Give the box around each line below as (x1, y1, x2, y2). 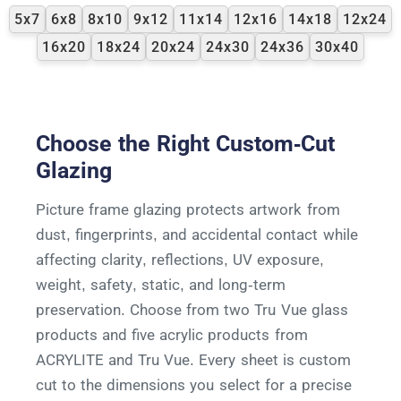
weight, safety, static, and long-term (36, 275, 286, 294)
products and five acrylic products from (36, 325, 308, 344)
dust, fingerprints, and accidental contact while (36, 225, 358, 243)
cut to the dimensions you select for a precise (36, 375, 352, 394)
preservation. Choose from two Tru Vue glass (36, 300, 348, 319)
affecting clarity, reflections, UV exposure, (36, 250, 325, 269)
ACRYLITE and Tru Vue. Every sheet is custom (36, 350, 351, 369)
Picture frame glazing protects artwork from (36, 200, 340, 218)
